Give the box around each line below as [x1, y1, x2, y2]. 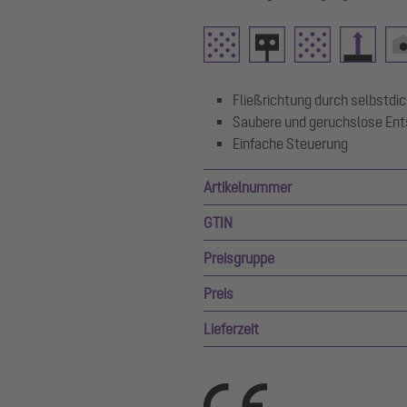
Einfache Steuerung [233, 135, 348, 152]
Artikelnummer [203, 179, 292, 195]
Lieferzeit [203, 321, 259, 337]
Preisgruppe [203, 250, 274, 266]
